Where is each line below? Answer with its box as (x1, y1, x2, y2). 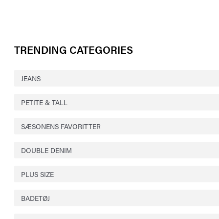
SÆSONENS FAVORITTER (21, 121, 101, 131)
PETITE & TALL (21, 97, 67, 107)
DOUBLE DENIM (21, 145, 72, 155)
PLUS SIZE (21, 169, 54, 179)
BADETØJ (21, 193, 50, 203)
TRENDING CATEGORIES (14, 42, 133, 57)
